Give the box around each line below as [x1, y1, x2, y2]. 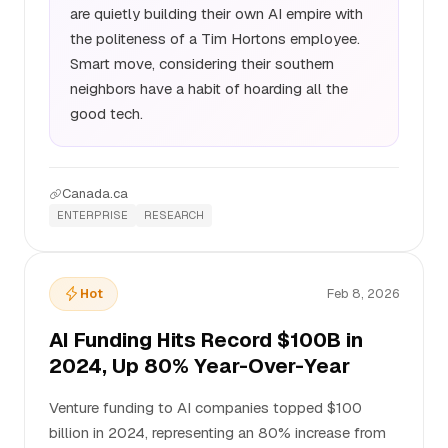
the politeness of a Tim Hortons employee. [70, 29, 360, 48]
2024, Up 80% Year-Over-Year [49, 353, 350, 379]
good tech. [70, 104, 143, 123]
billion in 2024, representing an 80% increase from [49, 423, 386, 442]
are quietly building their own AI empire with [70, 4, 363, 23]
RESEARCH [144, 208, 204, 222]
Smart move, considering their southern [70, 54, 334, 73]
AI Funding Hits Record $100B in [49, 327, 363, 353]
